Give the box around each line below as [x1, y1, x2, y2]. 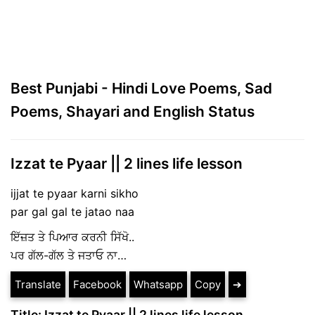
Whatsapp [134, 277, 183, 291]
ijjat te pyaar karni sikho [11, 186, 139, 200]
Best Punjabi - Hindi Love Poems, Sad [11, 79, 272, 97]
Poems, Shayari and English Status [11, 102, 255, 120]
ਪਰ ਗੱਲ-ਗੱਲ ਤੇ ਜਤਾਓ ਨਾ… [11, 247, 127, 262]
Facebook [73, 277, 122, 291]
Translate [15, 277, 61, 291]
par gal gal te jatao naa [11, 204, 134, 219]
